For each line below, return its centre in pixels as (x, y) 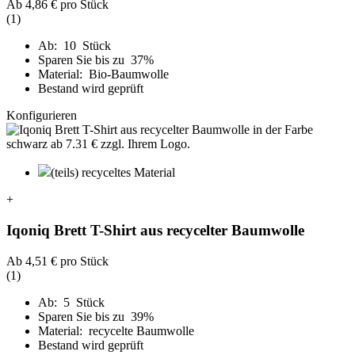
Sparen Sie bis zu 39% (97, 316)
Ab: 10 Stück (74, 46)
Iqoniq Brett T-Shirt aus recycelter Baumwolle (155, 230)
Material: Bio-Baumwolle (103, 74)
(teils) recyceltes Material (113, 173)
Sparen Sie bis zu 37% (97, 60)
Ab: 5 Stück (71, 302)
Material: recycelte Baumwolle (116, 330)
